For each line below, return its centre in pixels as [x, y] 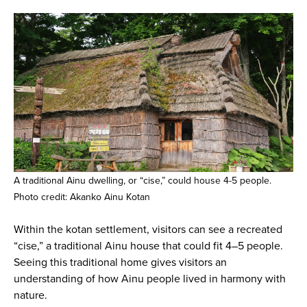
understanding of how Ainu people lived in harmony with [149, 279]
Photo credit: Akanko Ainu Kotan [82, 197]
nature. [30, 295]
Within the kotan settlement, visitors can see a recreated [148, 229]
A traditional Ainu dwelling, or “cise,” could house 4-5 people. [142, 180]
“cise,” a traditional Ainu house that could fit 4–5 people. [148, 246]
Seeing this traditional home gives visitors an [120, 262]
